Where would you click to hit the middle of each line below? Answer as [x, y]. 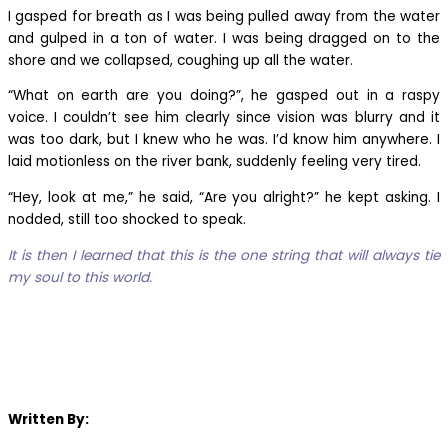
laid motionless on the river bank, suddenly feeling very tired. [216, 162]
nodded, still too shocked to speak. [127, 220]
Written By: [48, 420]
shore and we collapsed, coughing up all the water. [182, 60]
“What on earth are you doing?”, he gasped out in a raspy [224, 96]
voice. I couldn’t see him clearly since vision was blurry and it [224, 118]
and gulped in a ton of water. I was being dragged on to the [224, 38]
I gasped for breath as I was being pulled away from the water [224, 16]
